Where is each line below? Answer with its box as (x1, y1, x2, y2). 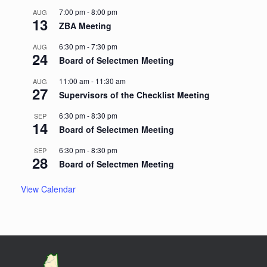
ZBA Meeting (59, 20, 111, 32)
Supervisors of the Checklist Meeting (59, 89, 210, 101)
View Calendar (21, 183, 76, 195)
